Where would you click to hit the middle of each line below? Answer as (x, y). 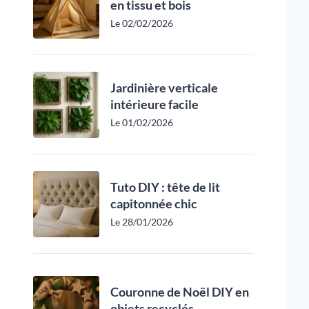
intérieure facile (154, 104)
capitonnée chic (154, 203)
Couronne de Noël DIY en (180, 292)
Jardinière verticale (164, 88)
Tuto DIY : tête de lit (165, 187)
